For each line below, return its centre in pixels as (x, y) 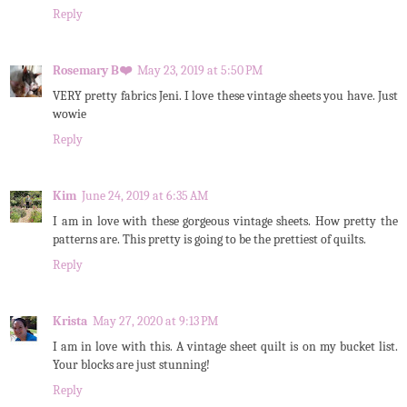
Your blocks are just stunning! (131, 365)
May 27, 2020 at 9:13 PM (155, 322)
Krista (70, 322)
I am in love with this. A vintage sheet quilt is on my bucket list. (225, 347)
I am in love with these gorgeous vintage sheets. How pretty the (225, 222)
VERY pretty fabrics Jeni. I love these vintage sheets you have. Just (225, 96)
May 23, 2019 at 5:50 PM (200, 71)
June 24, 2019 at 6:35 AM (145, 196)
